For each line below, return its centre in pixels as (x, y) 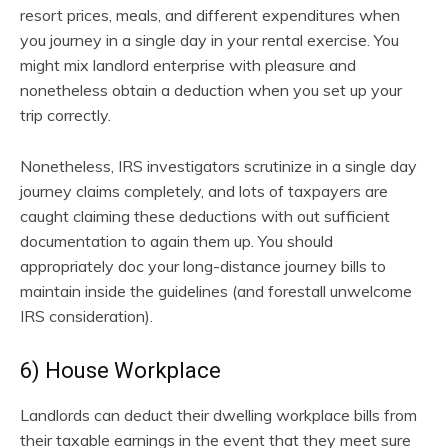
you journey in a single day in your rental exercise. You (209, 39)
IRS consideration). (86, 315)
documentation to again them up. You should (176, 240)
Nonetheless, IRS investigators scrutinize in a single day (218, 165)
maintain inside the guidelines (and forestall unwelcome (216, 290)
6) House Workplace (120, 370)
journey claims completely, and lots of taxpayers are (204, 190)
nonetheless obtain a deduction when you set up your (211, 89)
